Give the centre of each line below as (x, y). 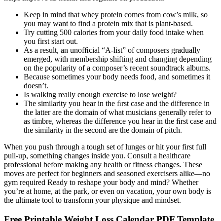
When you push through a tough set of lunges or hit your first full (105, 147)
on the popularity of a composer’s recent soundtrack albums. (117, 68)
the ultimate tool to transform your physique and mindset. (92, 200)
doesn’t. (36, 85)
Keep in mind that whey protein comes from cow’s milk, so (116, 14)
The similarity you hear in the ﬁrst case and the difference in (117, 103)
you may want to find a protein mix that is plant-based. (108, 23)
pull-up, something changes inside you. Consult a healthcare (97, 155)
